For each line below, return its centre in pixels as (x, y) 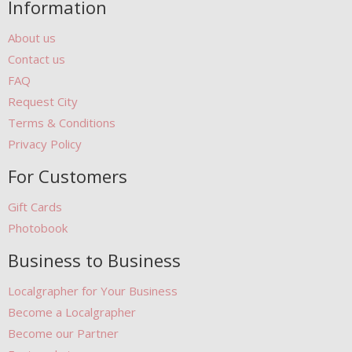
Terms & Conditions (62, 123)
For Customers (68, 176)
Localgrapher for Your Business (93, 291)
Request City (43, 102)
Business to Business (94, 260)
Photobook (38, 228)
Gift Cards (35, 207)
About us (32, 38)
